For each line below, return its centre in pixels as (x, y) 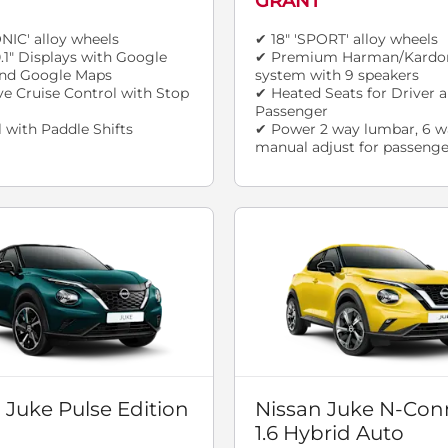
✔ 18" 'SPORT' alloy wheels (346, 39)
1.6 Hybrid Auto (329, 433)
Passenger (291, 111)
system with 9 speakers (337, 75)
